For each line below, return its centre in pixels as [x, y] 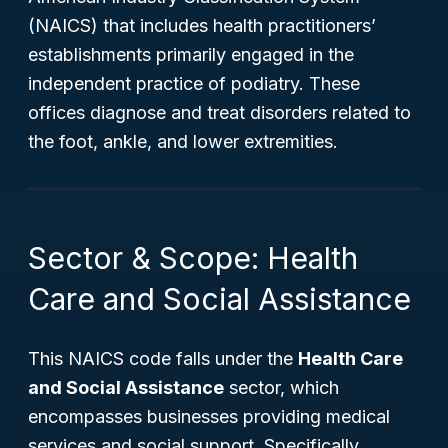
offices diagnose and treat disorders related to [219, 112]
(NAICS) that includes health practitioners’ [202, 25]
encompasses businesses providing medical [209, 416]
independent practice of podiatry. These [194, 83]
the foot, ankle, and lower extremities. [183, 141]
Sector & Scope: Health [193, 258]
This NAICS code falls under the [163, 358]
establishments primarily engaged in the [191, 54]
